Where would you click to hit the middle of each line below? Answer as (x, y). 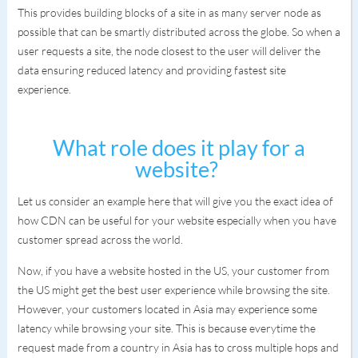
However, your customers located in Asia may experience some (167, 309)
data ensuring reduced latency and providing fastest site (151, 70)
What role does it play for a (179, 147)
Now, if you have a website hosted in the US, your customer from (173, 270)
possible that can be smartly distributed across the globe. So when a (179, 32)
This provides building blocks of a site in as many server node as (169, 12)
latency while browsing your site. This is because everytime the (166, 328)
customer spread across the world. (101, 239)
